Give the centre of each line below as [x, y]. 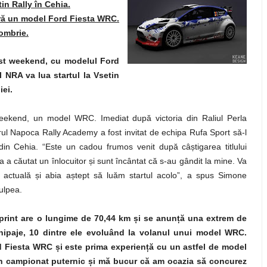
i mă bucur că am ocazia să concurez [170, 261]
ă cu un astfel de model [198, 247]
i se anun [157, 218]
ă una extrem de [213, 218]
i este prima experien [103, 247]
